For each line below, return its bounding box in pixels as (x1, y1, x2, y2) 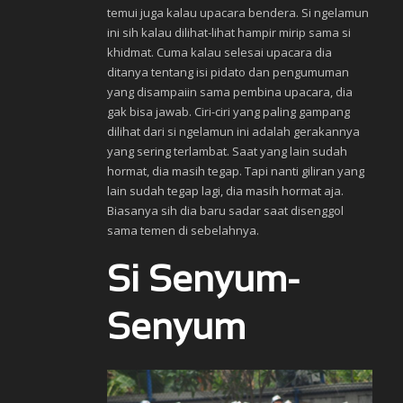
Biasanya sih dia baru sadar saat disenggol (107, 201, 344, 219)
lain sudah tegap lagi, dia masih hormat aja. (107, 182, 344, 199)
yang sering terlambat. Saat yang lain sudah (107, 142, 347, 159)
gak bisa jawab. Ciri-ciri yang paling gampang (107, 103, 350, 120)
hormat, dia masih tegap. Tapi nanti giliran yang (107, 162, 364, 179)
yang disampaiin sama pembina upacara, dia (107, 83, 353, 100)
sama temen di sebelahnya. (107, 221, 259, 238)
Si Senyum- (107, 264, 300, 300)
